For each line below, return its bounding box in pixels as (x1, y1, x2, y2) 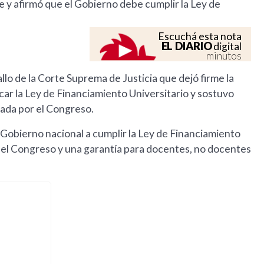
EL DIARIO (161, 39, 212, 53)
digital (212, 40, 242, 53)
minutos (206, 49, 242, 62)
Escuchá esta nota (158, 30, 242, 43)
